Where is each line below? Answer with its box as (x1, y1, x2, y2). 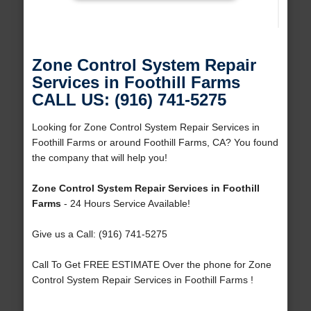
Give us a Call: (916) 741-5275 (31, 228, 167, 240)
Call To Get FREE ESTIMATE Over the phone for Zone (31, 259, 271, 271)
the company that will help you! (31, 152, 167, 164)
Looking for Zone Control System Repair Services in (31, 121, 260, 133)
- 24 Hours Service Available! (60, 198, 190, 210)
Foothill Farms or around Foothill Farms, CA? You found (31, 137, 278, 149)
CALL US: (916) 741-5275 (31, 90, 226, 110)
